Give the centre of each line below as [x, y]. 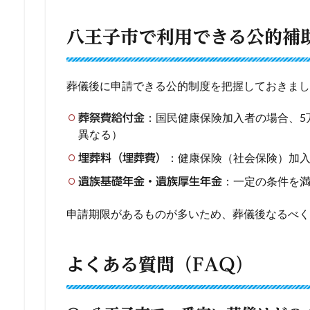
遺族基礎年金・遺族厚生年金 [150, 181]
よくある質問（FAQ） [160, 264]
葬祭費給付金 [111, 118]
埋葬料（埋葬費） [122, 158]
